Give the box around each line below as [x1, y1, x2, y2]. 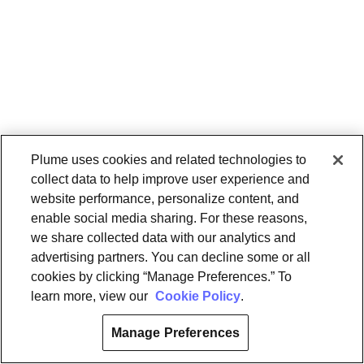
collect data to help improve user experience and [31, 172, 310, 186]
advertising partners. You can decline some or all [31, 250, 311, 264]
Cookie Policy [155, 289, 241, 303]
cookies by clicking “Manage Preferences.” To [31, 270, 292, 284]
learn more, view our [31, 289, 152, 303]
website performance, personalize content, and [31, 192, 300, 206]
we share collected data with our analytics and [31, 231, 297, 245]
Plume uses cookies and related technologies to [31, 153, 307, 167]
